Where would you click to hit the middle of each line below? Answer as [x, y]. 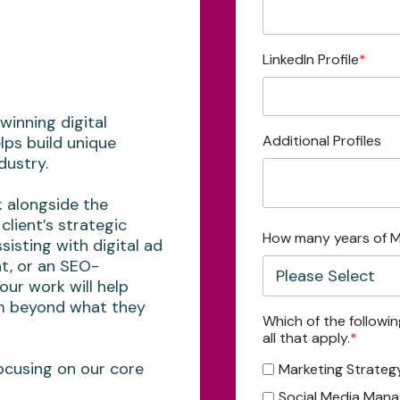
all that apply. [306, 338]
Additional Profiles [322, 141]
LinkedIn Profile [311, 59]
